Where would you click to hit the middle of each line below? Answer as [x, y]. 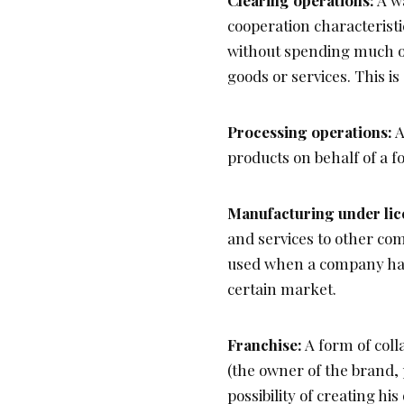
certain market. [282, 289]
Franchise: [265, 345]
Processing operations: [310, 132]
